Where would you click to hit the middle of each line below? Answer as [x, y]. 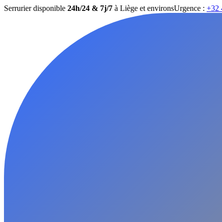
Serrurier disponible [36, 8]
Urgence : [190, 8]
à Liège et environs [143, 8]
